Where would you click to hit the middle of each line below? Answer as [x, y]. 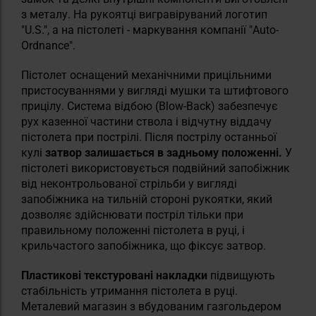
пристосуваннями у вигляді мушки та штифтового [155, 90]
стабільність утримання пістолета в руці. [129, 291]
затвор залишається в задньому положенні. [164, 152]
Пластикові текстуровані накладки [114, 275]
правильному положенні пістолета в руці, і [133, 230]
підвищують [241, 275]
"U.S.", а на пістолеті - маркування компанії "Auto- [150, 30]
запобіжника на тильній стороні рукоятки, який [147, 199]
